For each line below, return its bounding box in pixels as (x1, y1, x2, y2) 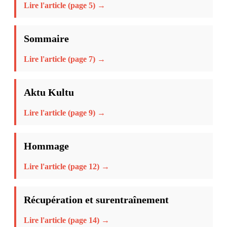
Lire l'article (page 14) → (24, 215, 109, 224)
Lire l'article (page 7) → (24, 54, 105, 63)
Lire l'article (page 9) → (24, 108, 105, 117)
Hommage (24, 140, 69, 152)
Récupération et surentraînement (24, 194, 169, 205)
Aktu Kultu (24, 86, 74, 98)
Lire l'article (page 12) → (24, 162, 109, 171)
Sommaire (24, 32, 69, 44)
